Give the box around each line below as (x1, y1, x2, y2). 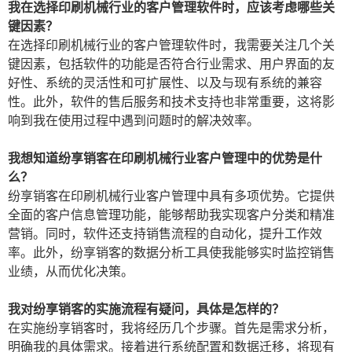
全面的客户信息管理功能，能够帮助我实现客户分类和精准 (8, 207, 335, 223)
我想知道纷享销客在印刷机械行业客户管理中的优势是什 (8, 150, 322, 167)
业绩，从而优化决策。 (8, 263, 134, 280)
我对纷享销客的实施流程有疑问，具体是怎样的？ (8, 301, 284, 317)
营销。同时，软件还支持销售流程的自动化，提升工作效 (8, 225, 322, 242)
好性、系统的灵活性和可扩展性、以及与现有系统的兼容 (8, 75, 322, 91)
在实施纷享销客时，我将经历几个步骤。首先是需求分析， (8, 320, 335, 336)
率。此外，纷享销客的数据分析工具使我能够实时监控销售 (8, 244, 335, 261)
